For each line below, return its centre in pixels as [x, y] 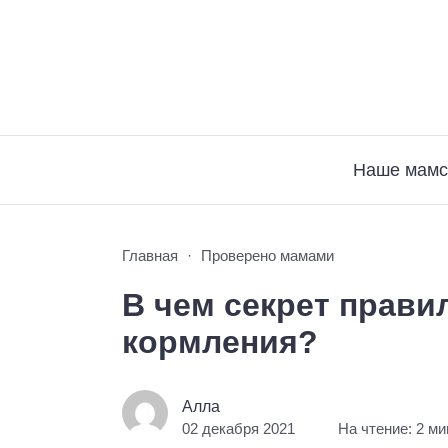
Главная [150, 255]
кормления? [220, 341]
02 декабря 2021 [239, 428]
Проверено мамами [267, 255]
